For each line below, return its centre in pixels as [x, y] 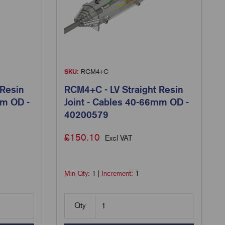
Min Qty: [78, 173]
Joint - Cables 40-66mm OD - [127, 102]
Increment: [119, 173]
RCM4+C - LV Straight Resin [124, 89]
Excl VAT [119, 138]
